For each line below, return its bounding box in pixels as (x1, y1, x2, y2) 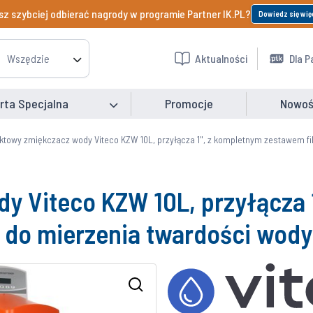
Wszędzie (7, 51, 50, 65)
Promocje (165, 96, 213, 111)
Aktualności (195, 51, 247, 65)
